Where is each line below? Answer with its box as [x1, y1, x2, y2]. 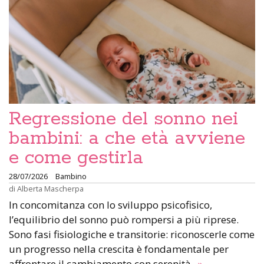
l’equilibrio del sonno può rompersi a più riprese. [9, 213, 239, 227]
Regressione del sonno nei [9, 107, 238, 131]
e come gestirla [9, 146, 143, 170]
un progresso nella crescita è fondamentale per [9, 242, 229, 256]
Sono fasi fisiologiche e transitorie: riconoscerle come [9, 227, 255, 242]
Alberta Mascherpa [17, 183, 84, 194]
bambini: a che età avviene [9, 127, 245, 151]
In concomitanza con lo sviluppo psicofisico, [9, 198, 212, 212]
